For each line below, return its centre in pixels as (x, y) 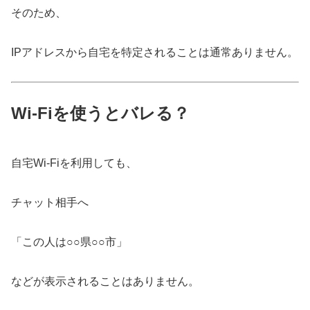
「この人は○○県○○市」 (69, 241)
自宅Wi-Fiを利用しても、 (74, 163)
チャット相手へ (50, 203)
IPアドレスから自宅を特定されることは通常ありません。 (155, 52)
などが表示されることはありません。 (105, 281)
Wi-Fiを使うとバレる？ (100, 113)
